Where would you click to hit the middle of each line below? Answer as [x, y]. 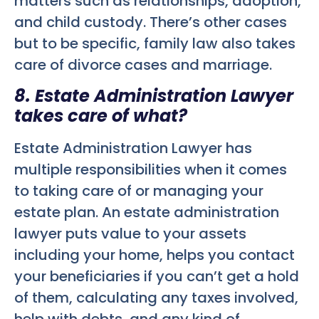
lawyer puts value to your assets [130, 233]
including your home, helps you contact [155, 255]
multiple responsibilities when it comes [151, 169]
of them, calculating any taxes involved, [156, 297]
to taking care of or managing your [139, 190]
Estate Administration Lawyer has [133, 148]
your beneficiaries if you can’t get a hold [157, 276]
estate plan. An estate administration [147, 212]
